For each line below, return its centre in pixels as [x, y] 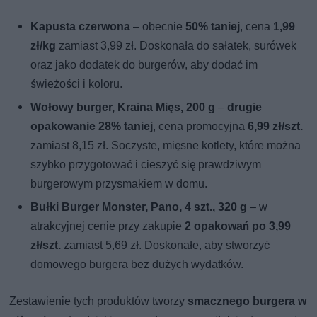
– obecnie [158, 27]
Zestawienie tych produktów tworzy [99, 301]
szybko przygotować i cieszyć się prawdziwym [146, 165]
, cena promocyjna [201, 127]
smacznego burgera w [247, 301]
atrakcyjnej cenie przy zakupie [108, 226]
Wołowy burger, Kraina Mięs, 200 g [123, 108]
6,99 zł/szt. [276, 127]
